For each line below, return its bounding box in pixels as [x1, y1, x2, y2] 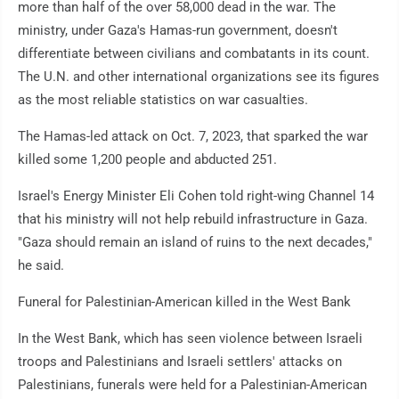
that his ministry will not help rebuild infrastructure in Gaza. [18, 211, 368, 228]
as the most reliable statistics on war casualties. [18, 92, 308, 109]
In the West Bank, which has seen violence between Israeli [18, 330, 362, 347]
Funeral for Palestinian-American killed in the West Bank [18, 294, 351, 311]
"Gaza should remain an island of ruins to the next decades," [18, 234, 372, 251]
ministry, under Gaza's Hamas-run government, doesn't [18, 22, 338, 39]
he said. [18, 257, 64, 274]
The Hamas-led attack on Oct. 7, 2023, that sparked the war [18, 128, 368, 145]
